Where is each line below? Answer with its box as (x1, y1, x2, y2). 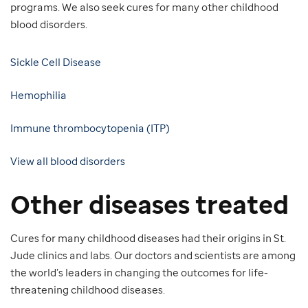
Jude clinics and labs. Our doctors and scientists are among (10, 247, 296, 262)
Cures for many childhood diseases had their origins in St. (10, 230, 286, 245)
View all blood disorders (10, 153, 125, 168)
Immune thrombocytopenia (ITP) (10, 120, 170, 135)
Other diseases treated (10, 186, 289, 221)
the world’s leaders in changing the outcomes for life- (10, 265, 268, 279)
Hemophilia (10, 88, 67, 102)
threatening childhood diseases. (10, 282, 165, 296)
